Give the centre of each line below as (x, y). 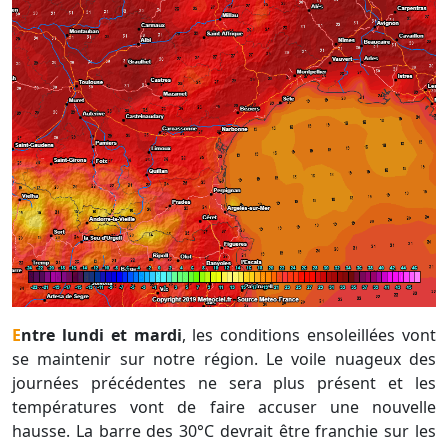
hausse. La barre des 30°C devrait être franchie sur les (224, 431)
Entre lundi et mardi (101, 335)
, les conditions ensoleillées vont (309, 335)
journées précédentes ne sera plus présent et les (224, 383)
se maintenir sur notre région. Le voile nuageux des (224, 359)
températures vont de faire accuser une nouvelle (224, 407)
